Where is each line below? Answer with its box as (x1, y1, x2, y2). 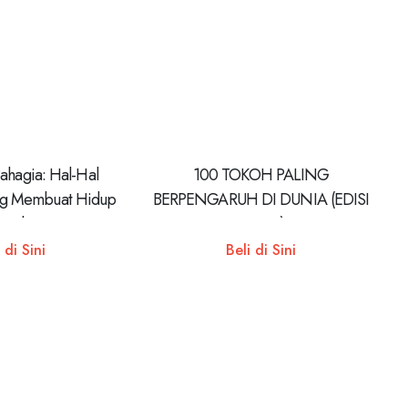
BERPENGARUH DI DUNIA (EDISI (152, 188, 370, 211)
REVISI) (237, 212, 285, 236)
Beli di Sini (226, 239, 297, 260)
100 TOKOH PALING (192, 163, 330, 187)
